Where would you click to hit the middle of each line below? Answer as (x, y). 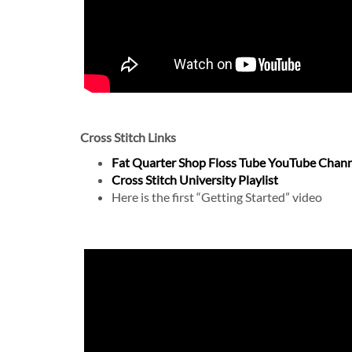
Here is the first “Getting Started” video (217, 197)
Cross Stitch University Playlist (195, 180)
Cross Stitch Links (128, 137)
